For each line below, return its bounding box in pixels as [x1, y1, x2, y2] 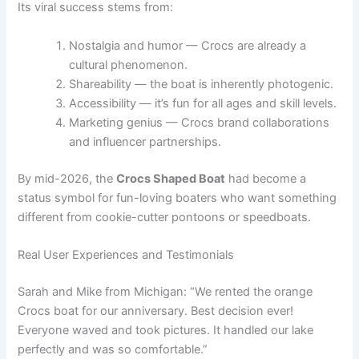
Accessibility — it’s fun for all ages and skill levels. [69, 95, 337, 111]
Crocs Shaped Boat [116, 171, 226, 186]
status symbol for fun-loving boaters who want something [18, 190, 337, 205]
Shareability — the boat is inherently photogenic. [69, 76, 334, 91]
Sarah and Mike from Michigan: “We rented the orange [18, 284, 313, 299]
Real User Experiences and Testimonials [18, 248, 235, 263]
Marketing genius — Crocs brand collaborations [69, 115, 330, 130]
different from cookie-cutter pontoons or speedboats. [18, 209, 312, 224]
